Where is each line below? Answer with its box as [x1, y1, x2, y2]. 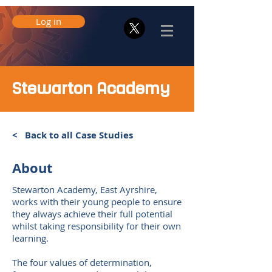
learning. [12, 232, 49, 244]
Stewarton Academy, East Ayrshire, [12, 183, 157, 195]
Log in [36, 15, 61, 27]
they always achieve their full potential [12, 208, 172, 220]
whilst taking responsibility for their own [12, 220, 181, 232]
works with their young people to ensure [12, 195, 182, 208]
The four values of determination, [12, 256, 152, 268]
